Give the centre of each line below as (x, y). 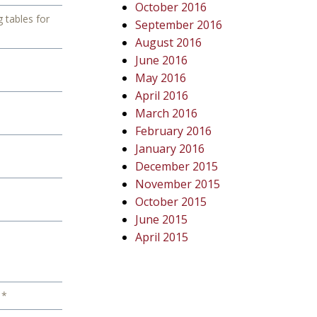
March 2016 (167, 113)
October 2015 (171, 202)
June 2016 (162, 60)
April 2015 (162, 237)
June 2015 (162, 219)
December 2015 (177, 166)
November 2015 (178, 184)
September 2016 (179, 25)
